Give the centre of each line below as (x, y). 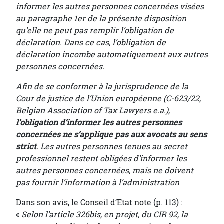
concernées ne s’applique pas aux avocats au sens (111, 134)
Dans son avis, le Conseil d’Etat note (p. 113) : (99, 202)
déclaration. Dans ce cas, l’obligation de (91, 42)
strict (26, 146)
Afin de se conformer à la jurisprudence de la (102, 86)
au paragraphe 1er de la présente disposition (101, 18)
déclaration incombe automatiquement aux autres (112, 54)
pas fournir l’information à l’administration (98, 182)
